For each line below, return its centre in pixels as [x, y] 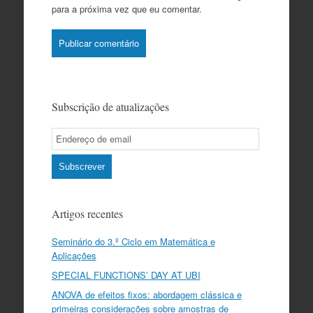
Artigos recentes [87, 213]
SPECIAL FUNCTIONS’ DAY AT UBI [126, 275]
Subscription [76, 147]
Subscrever [81, 166]
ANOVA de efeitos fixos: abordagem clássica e [146, 294]
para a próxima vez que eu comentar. [126, 8]
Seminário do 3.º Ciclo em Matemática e [133, 241]
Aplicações [74, 255]
